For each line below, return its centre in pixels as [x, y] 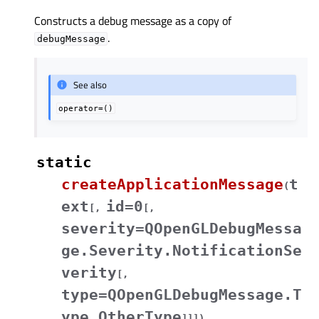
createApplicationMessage [172, 184]
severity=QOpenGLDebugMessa [182, 228]
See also [90, 85]
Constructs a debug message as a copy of [133, 20]
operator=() [86, 108]
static [64, 162]
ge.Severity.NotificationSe [182, 250]
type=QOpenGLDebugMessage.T [182, 294]
